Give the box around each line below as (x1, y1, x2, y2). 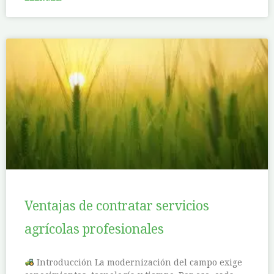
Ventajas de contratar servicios (24, 197, 209, 215)
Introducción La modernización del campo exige (34, 256, 242, 268)
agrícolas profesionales (24, 220, 164, 238)
